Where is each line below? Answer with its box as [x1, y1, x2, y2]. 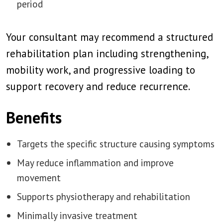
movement [17, 171, 61, 184]
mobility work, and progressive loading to [6, 63, 195, 77]
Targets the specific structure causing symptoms [17, 137, 215, 150]
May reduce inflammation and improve [17, 156, 174, 169]
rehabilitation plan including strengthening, [6, 47, 208, 60]
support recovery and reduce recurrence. [6, 80, 190, 93]
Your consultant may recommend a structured [6, 30, 213, 44]
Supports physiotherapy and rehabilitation [17, 190, 190, 203]
